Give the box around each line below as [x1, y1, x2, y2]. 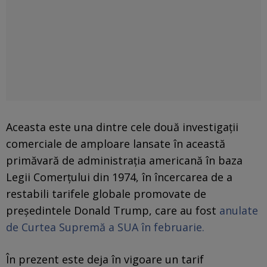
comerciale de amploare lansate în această [6, 136, 225, 151]
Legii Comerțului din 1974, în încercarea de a [6, 169, 232, 184]
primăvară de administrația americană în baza [6, 153, 243, 167]
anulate [219, 203, 258, 218]
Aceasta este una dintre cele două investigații [6, 119, 238, 134]
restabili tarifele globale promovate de [6, 186, 206, 201]
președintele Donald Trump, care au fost [6, 203, 219, 218]
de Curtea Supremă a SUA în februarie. [6, 219, 204, 234]
